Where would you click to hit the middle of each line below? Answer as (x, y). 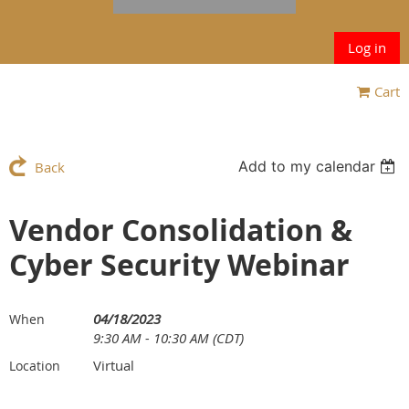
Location (35, 365)
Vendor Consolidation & (181, 230)
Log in (367, 47)
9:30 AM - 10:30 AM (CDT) (168, 337)
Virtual (114, 365)
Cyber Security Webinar (179, 264)
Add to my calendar (307, 166)
